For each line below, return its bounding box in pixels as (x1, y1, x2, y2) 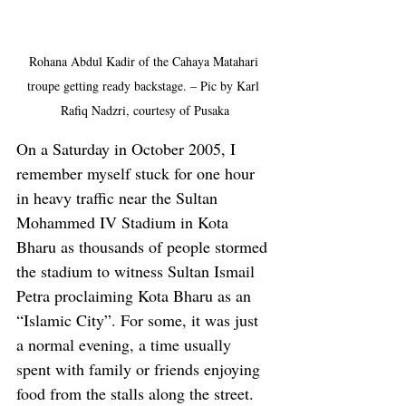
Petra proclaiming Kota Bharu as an (16, 284, 256, 306)
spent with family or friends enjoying (16, 357, 265, 380)
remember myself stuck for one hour (16, 161, 259, 184)
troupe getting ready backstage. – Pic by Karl (27, 76, 263, 94)
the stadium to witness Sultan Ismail (16, 259, 259, 282)
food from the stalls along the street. (16, 382, 258, 404)
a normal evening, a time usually (16, 333, 236, 355)
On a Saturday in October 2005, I (16, 137, 240, 159)
